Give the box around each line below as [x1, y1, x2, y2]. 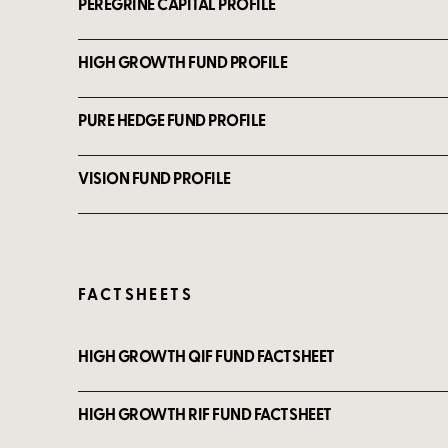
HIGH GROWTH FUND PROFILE [78, 52, 288, 71]
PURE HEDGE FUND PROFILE [78, 110, 266, 129]
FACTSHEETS [78, 284, 193, 303]
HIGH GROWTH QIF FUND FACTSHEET [78, 346, 335, 365]
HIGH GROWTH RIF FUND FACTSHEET [78, 404, 332, 423]
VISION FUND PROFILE [78, 168, 231, 187]
